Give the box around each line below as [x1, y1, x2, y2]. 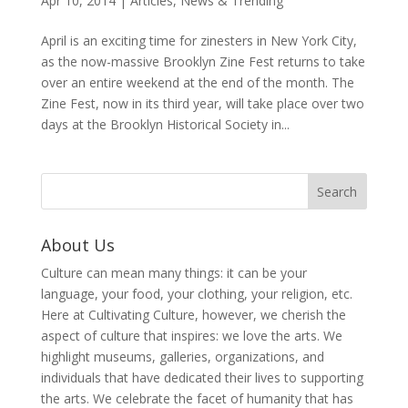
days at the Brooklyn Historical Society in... [40, 115, 290, 133]
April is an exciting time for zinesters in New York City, [40, 31, 357, 49]
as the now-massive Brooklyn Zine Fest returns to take [40, 52, 365, 70]
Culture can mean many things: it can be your [40, 263, 307, 281]
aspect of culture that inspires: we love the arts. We [40, 326, 342, 344]
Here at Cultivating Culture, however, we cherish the [40, 305, 346, 323]
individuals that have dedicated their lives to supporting [40, 368, 363, 386]
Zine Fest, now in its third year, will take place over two [40, 94, 364, 112]
